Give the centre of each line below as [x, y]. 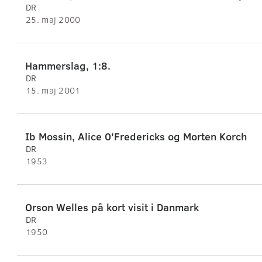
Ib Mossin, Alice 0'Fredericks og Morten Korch [136, 137]
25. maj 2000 [53, 20]
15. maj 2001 [53, 90]
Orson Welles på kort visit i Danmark [112, 207]
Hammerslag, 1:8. [68, 66]
